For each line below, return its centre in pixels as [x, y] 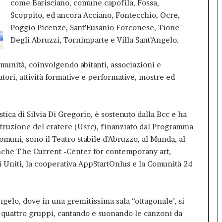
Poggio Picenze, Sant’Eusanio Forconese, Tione [95, 27]
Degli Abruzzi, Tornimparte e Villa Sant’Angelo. [95, 40]
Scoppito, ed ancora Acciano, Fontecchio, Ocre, [95, 15]
